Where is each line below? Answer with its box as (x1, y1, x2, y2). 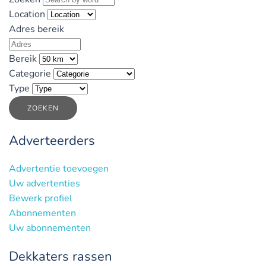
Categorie (9, 66, 51, 80)
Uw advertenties (9, 176, 80, 190)
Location (9, 7, 45, 21)
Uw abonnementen (9, 221, 91, 235)
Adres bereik (9, 22, 64, 36)
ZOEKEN (27, 103, 59, 113)
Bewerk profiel (9, 191, 72, 205)
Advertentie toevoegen (9, 161, 109, 175)
